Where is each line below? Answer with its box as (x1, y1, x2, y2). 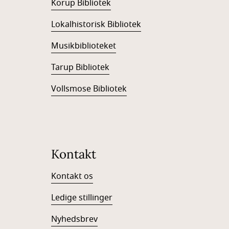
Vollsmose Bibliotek (51, 83, 127, 95)
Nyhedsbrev (51, 213, 98, 225)
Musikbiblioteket (51, 40, 116, 52)
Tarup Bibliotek (51, 61, 109, 74)
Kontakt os (51, 170, 93, 182)
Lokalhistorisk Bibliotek (51, 18, 141, 31)
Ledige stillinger (51, 192, 112, 204)
